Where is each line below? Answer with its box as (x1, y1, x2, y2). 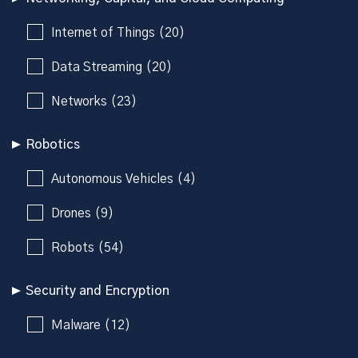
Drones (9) (51, 206, 113, 220)
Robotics (26, 137, 80, 151)
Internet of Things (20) (51, 26, 185, 39)
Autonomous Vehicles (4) (51, 172, 196, 185)
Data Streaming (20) (51, 60, 172, 74)
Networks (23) (51, 94, 137, 108)
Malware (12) (51, 318, 130, 332)
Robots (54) (51, 241, 124, 254)
